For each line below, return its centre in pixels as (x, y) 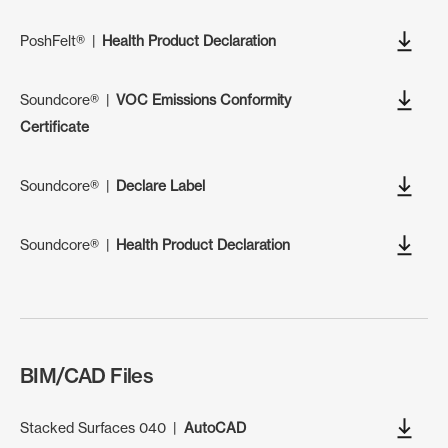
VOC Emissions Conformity (204, 99)
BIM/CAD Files (87, 375)
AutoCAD (214, 427)
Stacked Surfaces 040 (93, 427)
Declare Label (160, 185)
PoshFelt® (52, 40)
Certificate (54, 126)
